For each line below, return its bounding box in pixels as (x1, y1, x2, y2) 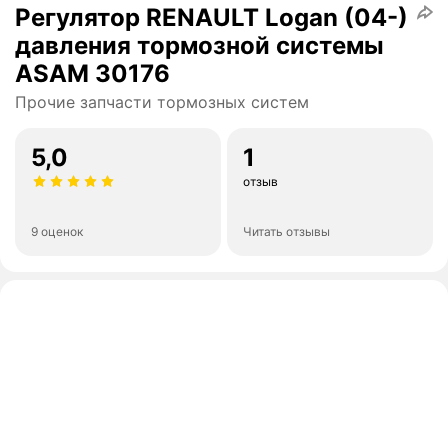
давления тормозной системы (15, 31, 384, 61)
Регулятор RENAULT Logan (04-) (15, 3, 408, 33)
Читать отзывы (243, 224, 330, 240)
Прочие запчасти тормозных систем (15, 92, 309, 113)
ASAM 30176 (15, 59, 170, 89)
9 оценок (31, 224, 83, 240)
